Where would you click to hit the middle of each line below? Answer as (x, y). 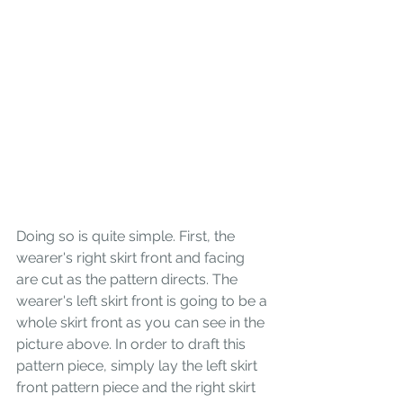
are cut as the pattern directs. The (129, 279)
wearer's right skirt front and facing (132, 257)
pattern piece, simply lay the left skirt (139, 365)
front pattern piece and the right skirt (138, 387)
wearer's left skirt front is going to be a (143, 300)
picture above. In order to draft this (133, 344)
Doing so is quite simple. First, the (127, 236)
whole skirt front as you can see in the (142, 322)
